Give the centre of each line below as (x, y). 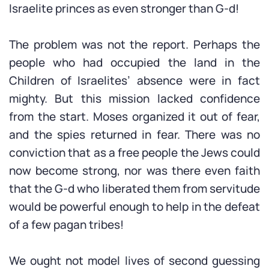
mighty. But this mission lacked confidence (134, 98)
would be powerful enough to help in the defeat (134, 207)
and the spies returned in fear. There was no (134, 134)
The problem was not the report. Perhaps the (134, 44)
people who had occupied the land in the (134, 62)
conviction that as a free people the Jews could (134, 153)
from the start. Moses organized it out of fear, (134, 116)
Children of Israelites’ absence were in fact (134, 80)
